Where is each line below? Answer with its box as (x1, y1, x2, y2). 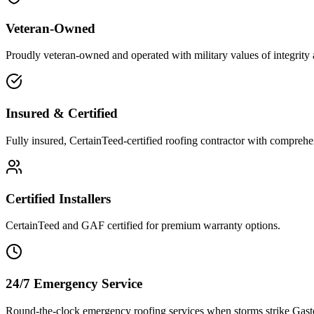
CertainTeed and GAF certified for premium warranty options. (6, 219, 280, 232)
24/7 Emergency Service (6, 275, 142, 291)
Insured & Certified (6, 106, 118, 121)
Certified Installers (6, 191, 111, 206)
